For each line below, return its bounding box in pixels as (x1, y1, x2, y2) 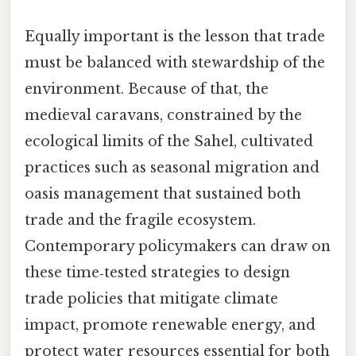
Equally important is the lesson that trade (25, 27, 325, 45)
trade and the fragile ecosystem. (25, 211, 256, 229)
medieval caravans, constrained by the (25, 106, 302, 124)
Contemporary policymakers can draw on (25, 237, 331, 255)
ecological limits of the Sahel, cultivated (25, 132, 313, 150)
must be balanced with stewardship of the (25, 53, 325, 72)
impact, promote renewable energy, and (25, 315, 315, 334)
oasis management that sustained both (25, 184, 301, 203)
